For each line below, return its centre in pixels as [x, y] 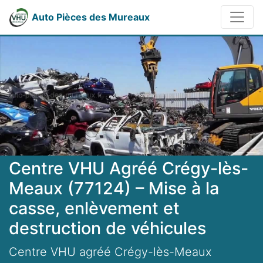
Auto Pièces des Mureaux [91, 17]
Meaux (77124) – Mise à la [114, 188]
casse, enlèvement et [94, 208]
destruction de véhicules [107, 228]
